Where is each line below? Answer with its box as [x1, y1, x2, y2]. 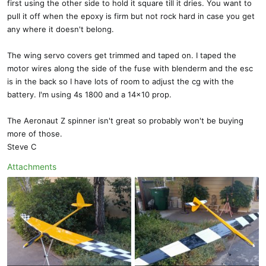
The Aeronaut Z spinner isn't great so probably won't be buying [7, 115, 243, 125]
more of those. [7, 128, 62, 138]
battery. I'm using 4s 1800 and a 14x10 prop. [7, 89, 172, 99]
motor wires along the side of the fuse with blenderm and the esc [7, 63, 253, 73]
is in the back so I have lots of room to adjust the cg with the [7, 76, 234, 86]
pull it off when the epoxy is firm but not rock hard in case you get [7, 11, 255, 21]
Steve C [7, 141, 36, 151]
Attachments [7, 161, 56, 172]
